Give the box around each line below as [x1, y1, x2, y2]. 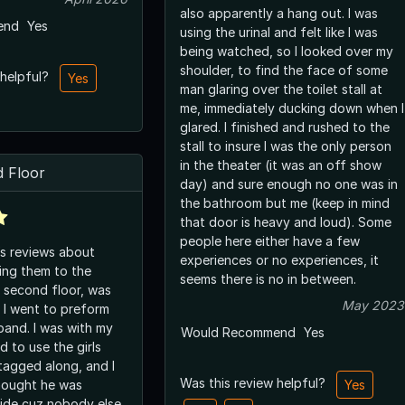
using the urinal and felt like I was [180, 24, 378, 40]
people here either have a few [180, 232, 360, 249]
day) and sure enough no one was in [180, 175, 398, 192]
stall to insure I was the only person [180, 137, 391, 154]
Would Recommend [181, 324, 296, 340]
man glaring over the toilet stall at [180, 80, 382, 97]
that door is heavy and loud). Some [180, 213, 391, 230]
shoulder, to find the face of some [180, 61, 388, 78]
